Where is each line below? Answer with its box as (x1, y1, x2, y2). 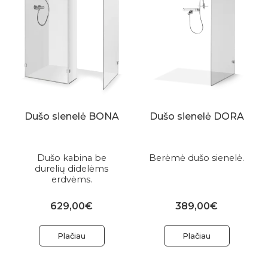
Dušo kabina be (36, 152, 106, 163)
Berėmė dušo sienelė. (149, 152, 244, 163)
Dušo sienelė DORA (149, 110, 244, 122)
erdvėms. (51, 173, 92, 185)
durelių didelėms (35, 163, 108, 174)
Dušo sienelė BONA (24, 110, 119, 122)
